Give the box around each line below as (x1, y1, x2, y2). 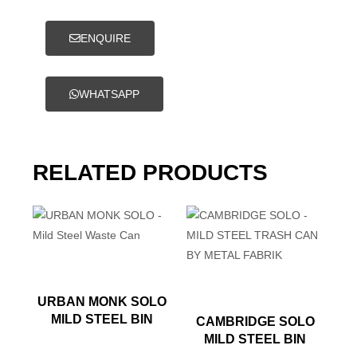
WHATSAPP (79, 88, 140, 100)
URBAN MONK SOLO (37, 295, 167, 308)
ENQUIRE (80, 32, 131, 45)
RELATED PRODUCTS (33, 160, 269, 185)
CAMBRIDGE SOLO (195, 315, 315, 328)
